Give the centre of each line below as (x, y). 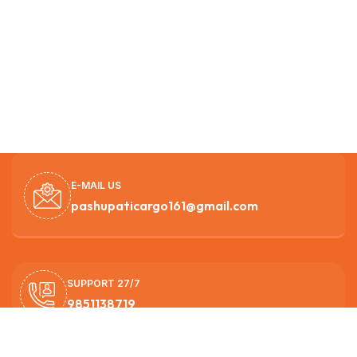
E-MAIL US (96, 185)
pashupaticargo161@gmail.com (165, 205)
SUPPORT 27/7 (104, 283)
